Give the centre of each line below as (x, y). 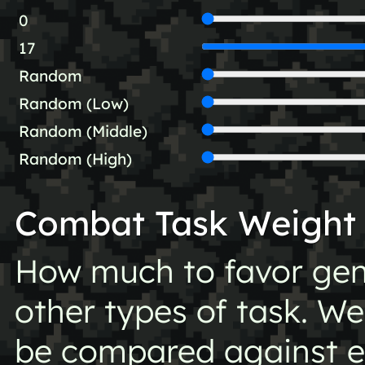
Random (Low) (73, 103)
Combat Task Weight (185, 222)
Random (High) (75, 158)
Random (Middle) (83, 131)
